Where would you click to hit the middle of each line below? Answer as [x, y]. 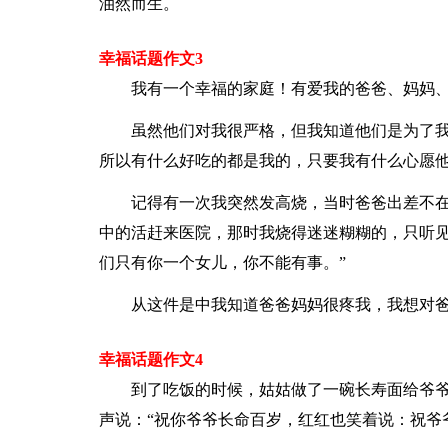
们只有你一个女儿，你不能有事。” [222, 262]
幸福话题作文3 [150, 58]
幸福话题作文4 [150, 359]
